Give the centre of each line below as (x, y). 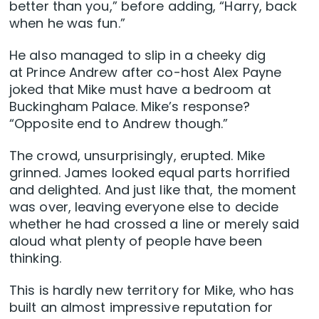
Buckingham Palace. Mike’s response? (130, 107)
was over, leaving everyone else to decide (144, 207)
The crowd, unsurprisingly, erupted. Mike (137, 156)
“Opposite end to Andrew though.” (119, 124)
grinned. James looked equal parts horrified (150, 173)
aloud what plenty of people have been (136, 241)
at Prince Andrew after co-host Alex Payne (146, 73)
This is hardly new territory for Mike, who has (152, 291)
